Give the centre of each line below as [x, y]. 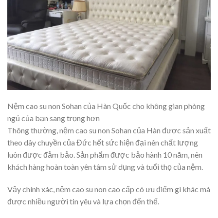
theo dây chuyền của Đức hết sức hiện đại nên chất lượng [103, 143]
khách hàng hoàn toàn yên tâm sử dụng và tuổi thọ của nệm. [105, 167]
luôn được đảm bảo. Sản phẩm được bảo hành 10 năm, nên [105, 155]
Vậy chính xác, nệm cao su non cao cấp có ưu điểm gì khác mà [109, 189]
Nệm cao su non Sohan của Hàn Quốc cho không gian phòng [106, 106]
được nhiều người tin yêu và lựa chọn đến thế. [83, 201]
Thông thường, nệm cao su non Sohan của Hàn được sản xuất [109, 130]
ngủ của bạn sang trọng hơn [54, 118]
